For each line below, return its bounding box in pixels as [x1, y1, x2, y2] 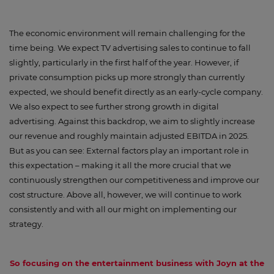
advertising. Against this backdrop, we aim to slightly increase [9, 116, 255, 126]
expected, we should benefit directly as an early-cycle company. [9, 87, 263, 97]
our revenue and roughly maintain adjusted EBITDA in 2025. [9, 131, 249, 141]
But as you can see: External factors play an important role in [9, 146, 249, 155]
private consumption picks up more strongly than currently [9, 72, 245, 82]
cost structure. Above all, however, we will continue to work [9, 190, 242, 199]
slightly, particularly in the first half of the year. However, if [9, 57, 239, 67]
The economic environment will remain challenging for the [9, 28, 245, 38]
